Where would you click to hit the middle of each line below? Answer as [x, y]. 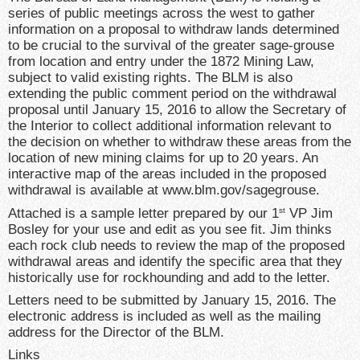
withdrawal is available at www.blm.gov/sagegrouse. [164, 190]
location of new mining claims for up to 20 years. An [163, 158]
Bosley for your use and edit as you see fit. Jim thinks [170, 229]
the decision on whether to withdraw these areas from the [180, 142]
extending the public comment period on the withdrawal [172, 94]
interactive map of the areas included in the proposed [167, 174]
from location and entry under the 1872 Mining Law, [161, 62]
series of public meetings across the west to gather [162, 14]
